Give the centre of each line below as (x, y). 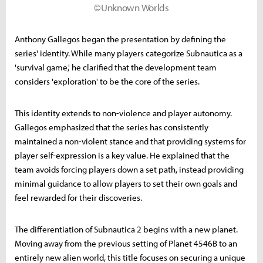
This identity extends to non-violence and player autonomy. (123, 113)
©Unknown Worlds (131, 8)
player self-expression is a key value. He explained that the (122, 156)
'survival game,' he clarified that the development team (116, 68)
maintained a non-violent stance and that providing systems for (130, 141)
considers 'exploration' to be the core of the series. (107, 82)
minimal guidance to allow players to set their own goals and (126, 184)
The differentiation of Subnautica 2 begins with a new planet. (126, 230)
